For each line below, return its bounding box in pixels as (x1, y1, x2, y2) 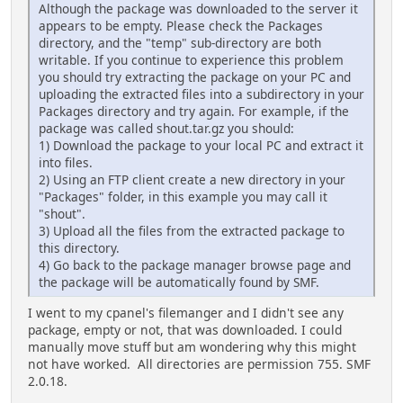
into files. (39, 153, 93, 171)
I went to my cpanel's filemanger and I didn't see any (28, 303, 344, 321)
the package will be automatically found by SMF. (39, 273, 319, 291)
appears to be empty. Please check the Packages (39, 16, 323, 34)
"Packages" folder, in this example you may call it (39, 187, 327, 205)
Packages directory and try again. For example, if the (39, 102, 349, 120)
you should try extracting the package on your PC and (39, 67, 351, 85)
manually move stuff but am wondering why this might (28, 337, 356, 355)
